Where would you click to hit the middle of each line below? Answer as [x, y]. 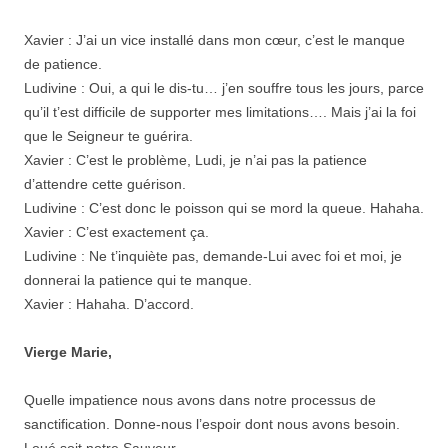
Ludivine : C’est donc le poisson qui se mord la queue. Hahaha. [224, 207]
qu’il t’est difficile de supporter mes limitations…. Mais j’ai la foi [220, 111]
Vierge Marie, [68, 351]
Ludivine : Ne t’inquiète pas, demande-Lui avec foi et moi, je [213, 255]
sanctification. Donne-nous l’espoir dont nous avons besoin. [212, 423]
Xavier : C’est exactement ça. [116, 231]
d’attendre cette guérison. [105, 183]
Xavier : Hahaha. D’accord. [109, 303]
